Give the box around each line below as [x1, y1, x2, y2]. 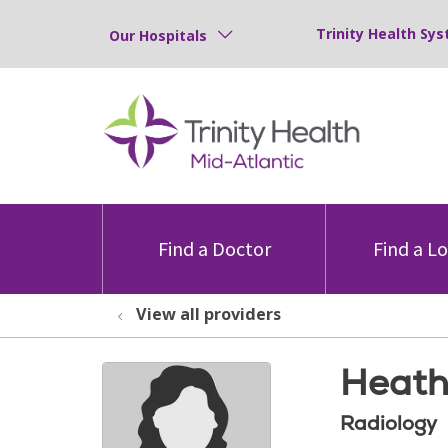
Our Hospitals [109, 25, 207, 45]
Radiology [339, 410, 437, 436]
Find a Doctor [157, 236, 271, 261]
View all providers [136, 303, 281, 325]
